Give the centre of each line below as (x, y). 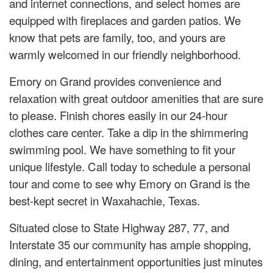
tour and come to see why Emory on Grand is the (129, 183)
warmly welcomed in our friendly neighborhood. (125, 54)
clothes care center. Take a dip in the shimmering (129, 132)
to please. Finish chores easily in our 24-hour (118, 115)
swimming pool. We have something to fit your (122, 149)
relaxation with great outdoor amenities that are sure (136, 98)
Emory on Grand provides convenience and (115, 81)
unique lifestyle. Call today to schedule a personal (130, 166)
